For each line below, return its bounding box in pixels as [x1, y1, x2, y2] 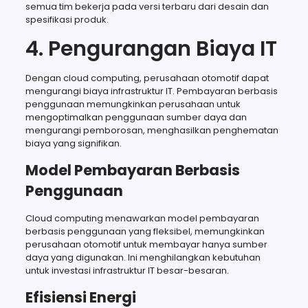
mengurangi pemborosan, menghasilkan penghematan [25, 123, 278, 137]
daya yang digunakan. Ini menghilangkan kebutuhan [25, 250, 261, 264]
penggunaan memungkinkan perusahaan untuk [25, 97, 241, 111]
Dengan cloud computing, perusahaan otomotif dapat [25, 71, 269, 85]
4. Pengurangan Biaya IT [25, 34, 277, 63]
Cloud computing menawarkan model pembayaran [25, 211, 259, 225]
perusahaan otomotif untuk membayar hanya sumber [25, 237, 267, 251]
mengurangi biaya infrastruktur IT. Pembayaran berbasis [25, 84, 278, 98]
